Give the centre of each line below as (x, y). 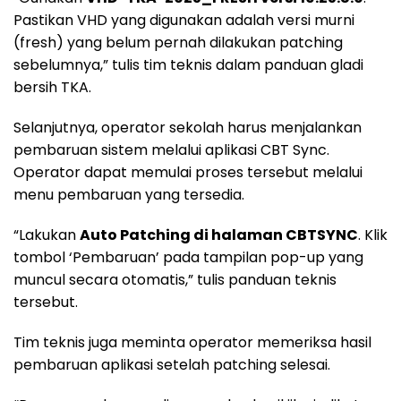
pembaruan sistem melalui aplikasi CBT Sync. (171, 150)
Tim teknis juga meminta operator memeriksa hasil (192, 343)
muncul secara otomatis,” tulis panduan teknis (175, 280)
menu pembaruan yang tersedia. (129, 195)
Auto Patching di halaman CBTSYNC (219, 235)
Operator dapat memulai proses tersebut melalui (188, 173)
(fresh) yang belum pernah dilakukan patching (178, 43)
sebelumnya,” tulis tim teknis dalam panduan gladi (188, 65)
